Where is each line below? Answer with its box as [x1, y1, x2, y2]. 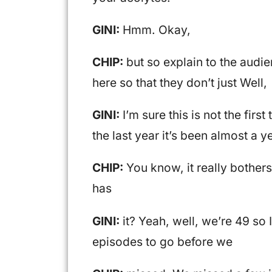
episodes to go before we [92, 234, 233, 249]
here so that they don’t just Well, [92, 75, 267, 90]
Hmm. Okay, [120, 22, 191, 37]
